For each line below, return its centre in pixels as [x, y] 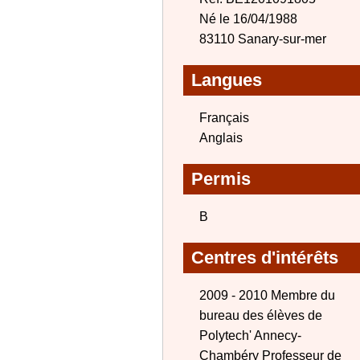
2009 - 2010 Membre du [267, 295]
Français [224, 118]
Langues [227, 80]
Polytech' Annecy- [250, 335]
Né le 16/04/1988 [248, 19]
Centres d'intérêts [265, 258]
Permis [221, 179]
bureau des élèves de [261, 315]
